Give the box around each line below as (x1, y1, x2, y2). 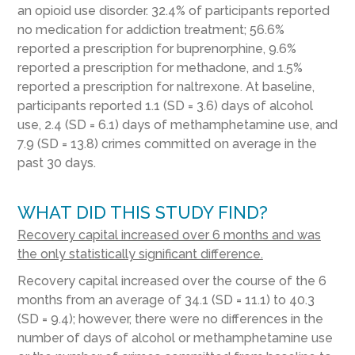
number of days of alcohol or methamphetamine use (17, 330, 333, 346)
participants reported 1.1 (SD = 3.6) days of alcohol (17, 98, 313, 114)
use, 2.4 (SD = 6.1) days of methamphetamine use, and (17, 117, 338, 133)
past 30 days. (17, 155, 96, 171)
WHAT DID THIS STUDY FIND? (17, 202, 268, 223)
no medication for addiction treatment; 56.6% (17, 22, 284, 38)
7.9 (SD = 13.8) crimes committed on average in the (17, 136, 317, 152)
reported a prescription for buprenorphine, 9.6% (17, 41, 296, 57)
